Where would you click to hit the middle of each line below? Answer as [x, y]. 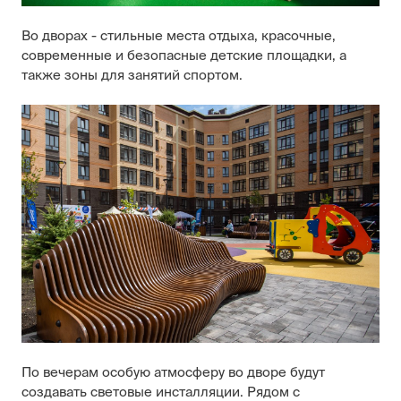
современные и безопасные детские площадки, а [184, 55]
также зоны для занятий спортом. [134, 74]
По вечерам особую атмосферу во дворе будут [173, 372]
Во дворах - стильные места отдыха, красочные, [179, 35]
